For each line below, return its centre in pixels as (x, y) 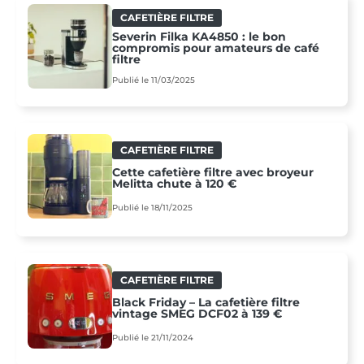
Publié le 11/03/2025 (154, 80)
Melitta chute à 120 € (174, 183)
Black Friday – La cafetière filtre (206, 302)
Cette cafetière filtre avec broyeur (213, 172)
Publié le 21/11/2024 (153, 337)
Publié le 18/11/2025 (152, 207)
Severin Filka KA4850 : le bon (199, 36)
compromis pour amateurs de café (216, 48)
